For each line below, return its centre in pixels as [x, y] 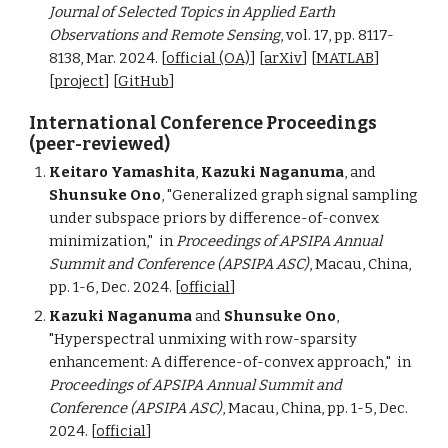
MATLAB [345, 58]
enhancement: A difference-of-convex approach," [223, 362]
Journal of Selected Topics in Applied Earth [192, 12]
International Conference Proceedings [203, 123]
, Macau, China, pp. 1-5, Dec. [315, 408]
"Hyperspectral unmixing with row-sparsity [203, 339]
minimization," [104, 241]
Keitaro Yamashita [122, 172]
